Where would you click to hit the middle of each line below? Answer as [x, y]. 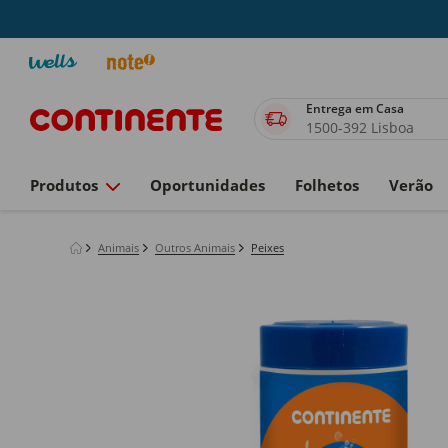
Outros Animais [195, 247]
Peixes [267, 247]
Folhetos [327, 185]
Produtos [64, 185]
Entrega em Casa [356, 108]
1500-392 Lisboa [360, 127]
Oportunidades [207, 185]
